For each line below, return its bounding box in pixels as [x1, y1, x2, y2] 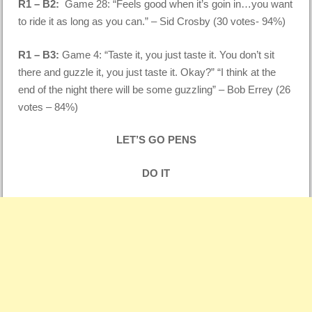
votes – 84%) [18, 100, 79, 113]
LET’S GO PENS [116, 134, 196, 146]
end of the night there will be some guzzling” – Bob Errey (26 [18, 83, 291, 95]
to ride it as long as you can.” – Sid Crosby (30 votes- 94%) [18, 15, 286, 28]
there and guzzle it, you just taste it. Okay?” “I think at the [18, 65, 276, 78]
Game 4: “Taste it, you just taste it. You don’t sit [62, 48, 275, 61]
